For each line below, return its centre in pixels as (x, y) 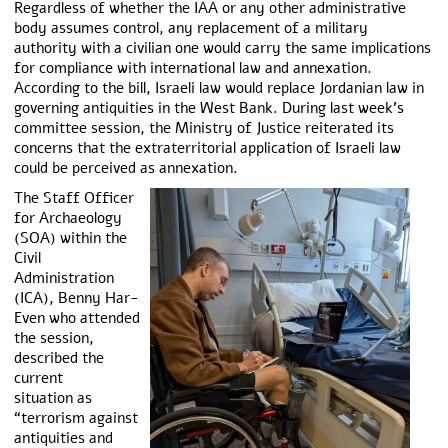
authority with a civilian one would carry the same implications (222, 48)
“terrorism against (75, 418)
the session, (53, 338)
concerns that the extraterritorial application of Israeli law (207, 148)
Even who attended (76, 318)
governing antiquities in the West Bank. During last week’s (208, 108)
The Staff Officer (73, 198)
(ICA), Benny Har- (76, 298)
